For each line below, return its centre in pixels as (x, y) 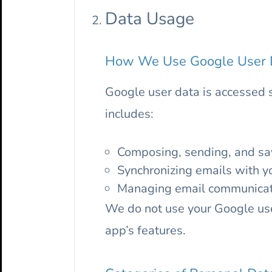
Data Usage (150, 19)
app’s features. (145, 231)
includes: (129, 114)
